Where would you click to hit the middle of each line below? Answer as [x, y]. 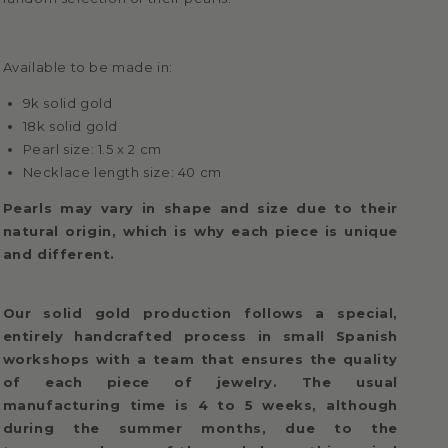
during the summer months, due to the [200, 428]
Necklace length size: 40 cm [122, 172]
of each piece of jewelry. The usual [200, 382]
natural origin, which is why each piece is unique [200, 231]
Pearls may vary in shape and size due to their [200, 208]
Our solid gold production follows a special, [200, 313]
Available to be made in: [87, 67]
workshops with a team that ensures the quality [200, 359]
